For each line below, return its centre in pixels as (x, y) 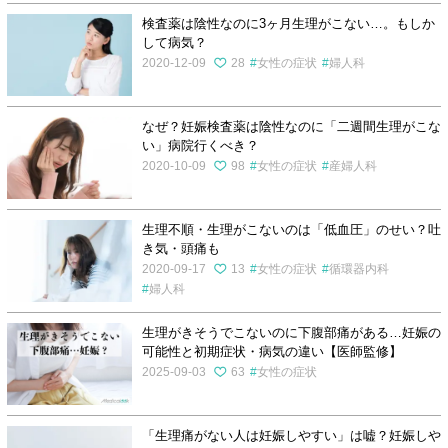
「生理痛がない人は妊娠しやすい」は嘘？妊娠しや (291, 435)
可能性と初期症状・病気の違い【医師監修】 (271, 351)
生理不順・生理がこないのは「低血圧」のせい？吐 (291, 229)
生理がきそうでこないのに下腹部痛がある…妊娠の (291, 332)
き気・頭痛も (180, 248)
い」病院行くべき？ (200, 145)
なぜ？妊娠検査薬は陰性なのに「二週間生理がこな (291, 126)
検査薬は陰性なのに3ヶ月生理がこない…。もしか (288, 23)
